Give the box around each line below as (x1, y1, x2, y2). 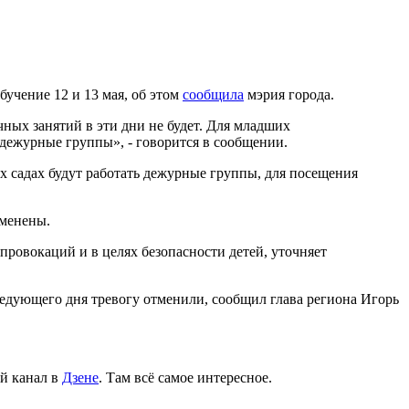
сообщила (183, 87, 244, 103)
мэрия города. (244, 87, 334, 103)
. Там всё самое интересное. (99, 370, 272, 386)
